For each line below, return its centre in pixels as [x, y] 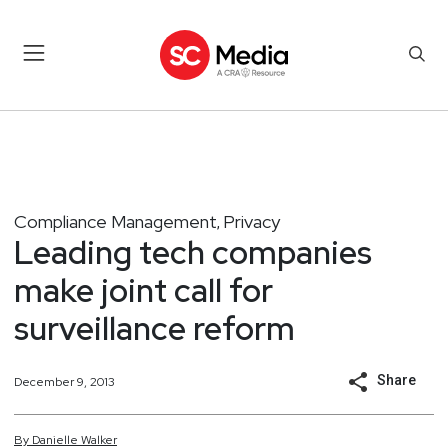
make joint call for [143, 290]
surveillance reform [154, 328]
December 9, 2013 [64, 381]
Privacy [251, 221]
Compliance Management [115, 221]
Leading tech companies [193, 252]
